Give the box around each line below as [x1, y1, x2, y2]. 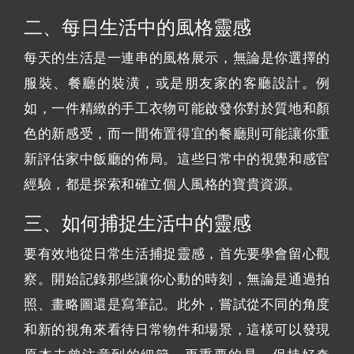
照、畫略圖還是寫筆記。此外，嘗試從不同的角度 [24, 296, 330, 312]
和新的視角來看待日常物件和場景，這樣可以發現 [24, 322, 330, 337]
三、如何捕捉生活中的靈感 [24, 212, 251, 234]
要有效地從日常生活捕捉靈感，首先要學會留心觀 [24, 246, 330, 262]
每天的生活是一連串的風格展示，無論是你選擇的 [24, 50, 330, 66]
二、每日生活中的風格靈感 [24, 16, 251, 38]
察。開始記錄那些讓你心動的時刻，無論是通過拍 [24, 271, 330, 287]
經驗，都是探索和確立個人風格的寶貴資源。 [24, 176, 303, 192]
